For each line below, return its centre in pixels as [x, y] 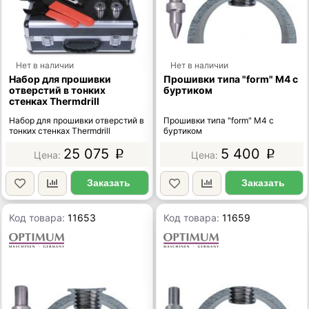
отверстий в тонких [58, 90]
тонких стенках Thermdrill [60, 131]
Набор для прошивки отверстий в [77, 121]
